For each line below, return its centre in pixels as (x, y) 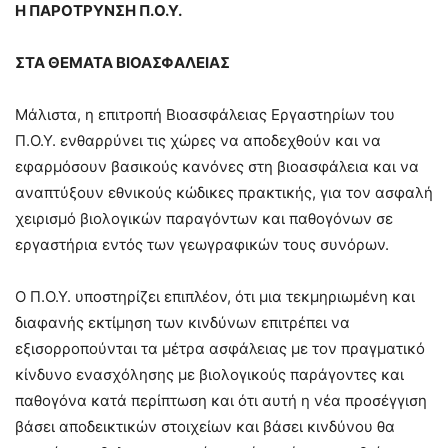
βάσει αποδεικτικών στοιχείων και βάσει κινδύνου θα (205, 426)
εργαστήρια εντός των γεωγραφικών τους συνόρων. (202, 244)
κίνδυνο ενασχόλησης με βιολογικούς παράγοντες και (209, 374)
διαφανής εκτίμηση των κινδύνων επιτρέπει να (182, 322)
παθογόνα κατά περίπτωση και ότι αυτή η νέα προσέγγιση (221, 400)
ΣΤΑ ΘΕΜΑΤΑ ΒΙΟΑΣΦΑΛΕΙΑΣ (122, 62)
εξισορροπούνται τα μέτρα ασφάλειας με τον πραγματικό (220, 348)
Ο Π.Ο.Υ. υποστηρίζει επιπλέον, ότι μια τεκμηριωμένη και (215, 296)
